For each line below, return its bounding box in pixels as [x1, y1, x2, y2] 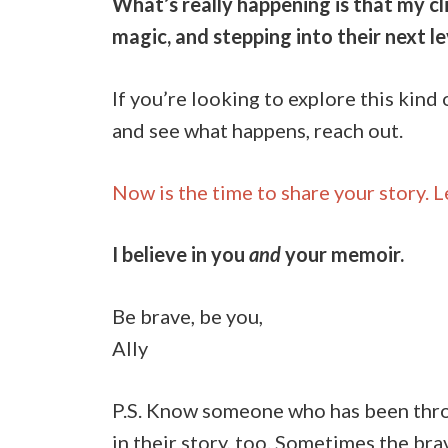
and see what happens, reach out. [112, 118, 407, 143]
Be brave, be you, [112, 304, 263, 329]
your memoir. [281, 242, 404, 267]
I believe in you [112, 242, 249, 267]
